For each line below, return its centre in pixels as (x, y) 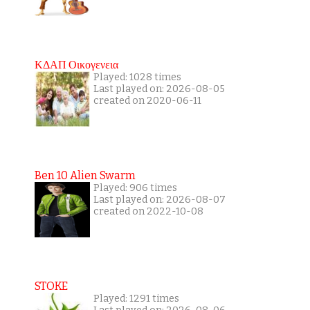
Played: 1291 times (136, 299)
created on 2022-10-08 (148, 212)
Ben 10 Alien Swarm (85, 176)
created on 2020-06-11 (147, 101)
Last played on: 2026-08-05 (159, 89)
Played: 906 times (135, 188)
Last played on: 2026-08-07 (159, 200)
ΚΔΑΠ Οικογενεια (76, 65)
